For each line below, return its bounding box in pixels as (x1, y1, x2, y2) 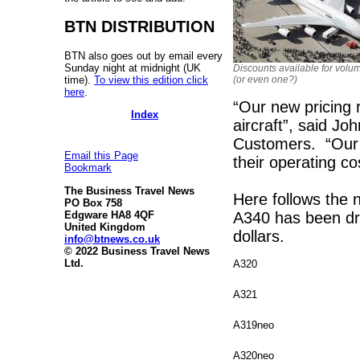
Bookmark (64, 162, 112, 174)
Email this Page (64, 149, 138, 162)
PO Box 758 (64, 196, 122, 209)
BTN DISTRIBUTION (64, 17, 215, 35)
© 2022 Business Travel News (64, 244, 210, 257)
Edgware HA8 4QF (64, 208, 154, 221)
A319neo (233, 318, 274, 331)
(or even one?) (233, 73, 297, 85)
